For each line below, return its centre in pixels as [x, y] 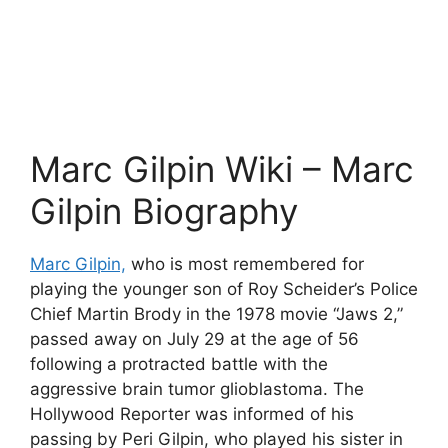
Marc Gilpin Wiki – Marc [222, 168]
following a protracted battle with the [179, 363]
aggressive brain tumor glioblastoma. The [197, 388]
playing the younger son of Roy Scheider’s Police [224, 288]
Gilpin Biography [164, 210]
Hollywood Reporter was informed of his [192, 413]
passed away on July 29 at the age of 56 [194, 338]
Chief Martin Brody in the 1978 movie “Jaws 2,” [216, 313]
